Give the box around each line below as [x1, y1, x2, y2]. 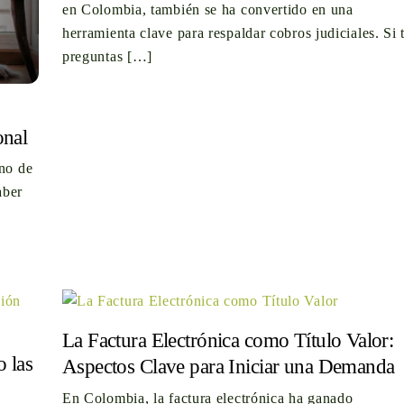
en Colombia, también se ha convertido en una [61, 2, 353, 18]
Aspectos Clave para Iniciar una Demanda [61, 354, 395, 379]
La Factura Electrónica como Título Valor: [61, 328, 394, 353]
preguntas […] [61, 49, 153, 65]
